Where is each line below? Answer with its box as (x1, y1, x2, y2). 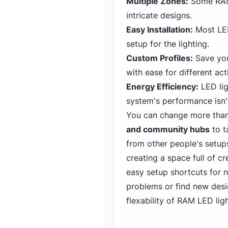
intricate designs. (126, 10, 192, 20)
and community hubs (126, 124, 210, 134)
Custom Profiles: (126, 53, 193, 63)
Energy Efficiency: (126, 81, 198, 92)
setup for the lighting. (126, 39, 209, 49)
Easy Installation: (126, 24, 193, 35)
